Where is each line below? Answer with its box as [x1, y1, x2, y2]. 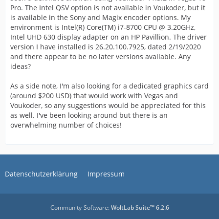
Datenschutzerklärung [5, 169, 78, 178]
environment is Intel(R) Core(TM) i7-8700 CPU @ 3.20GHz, [10, 22, 196, 32]
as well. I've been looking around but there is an [10, 110, 168, 120]
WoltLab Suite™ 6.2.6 [110, 203, 169, 212]
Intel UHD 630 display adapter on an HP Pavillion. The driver [10, 32, 207, 42]
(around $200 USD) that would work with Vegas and [10, 91, 178, 100]
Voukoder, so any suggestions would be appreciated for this [10, 101, 206, 110]
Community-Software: [50, 203, 111, 212]
